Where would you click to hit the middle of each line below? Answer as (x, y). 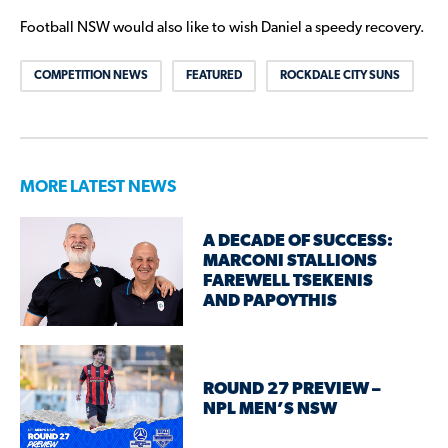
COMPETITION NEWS (91, 76)
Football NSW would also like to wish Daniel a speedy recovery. (222, 29)
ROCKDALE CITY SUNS (340, 76)
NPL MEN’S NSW (270, 409)
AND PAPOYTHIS (270, 301)
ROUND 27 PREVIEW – (292, 389)
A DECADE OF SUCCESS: (298, 241)
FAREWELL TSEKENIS (288, 281)
